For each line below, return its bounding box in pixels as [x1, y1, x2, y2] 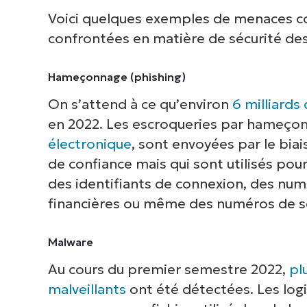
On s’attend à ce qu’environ [47, 95, 232, 112]
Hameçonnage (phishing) [47, 69, 186, 84]
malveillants [47, 280, 126, 297]
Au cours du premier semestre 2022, [47, 260, 289, 278]
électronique [47, 135, 132, 152]
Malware [47, 234, 93, 249]
